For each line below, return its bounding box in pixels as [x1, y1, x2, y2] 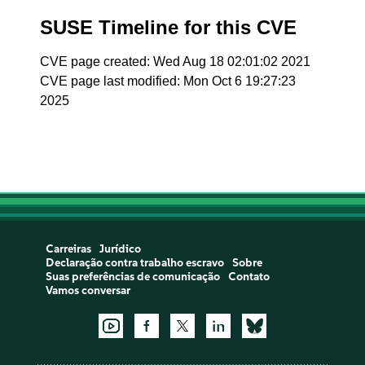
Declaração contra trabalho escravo [45, 256, 224, 270]
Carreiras [45, 242, 91, 256]
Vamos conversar [45, 284, 130, 297]
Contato [227, 270, 270, 284]
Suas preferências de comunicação [45, 270, 220, 284]
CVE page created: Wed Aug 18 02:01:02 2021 [40, 55, 311, 68]
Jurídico [99, 242, 141, 256]
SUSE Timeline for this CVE [40, 16, 297, 38]
